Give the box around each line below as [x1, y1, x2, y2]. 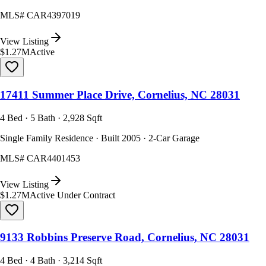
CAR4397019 [27, 10, 80, 21]
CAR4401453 [27, 153, 80, 163]
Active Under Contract [30, 189, 115, 200]
